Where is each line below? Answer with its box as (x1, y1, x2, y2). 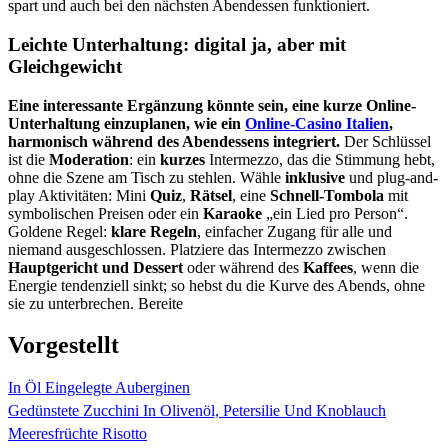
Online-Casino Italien (245, 114, 389, 132)
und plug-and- (345, 168, 438, 186)
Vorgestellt (8, 332, 119, 359)
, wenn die (353, 258, 419, 276)
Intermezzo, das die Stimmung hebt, (205, 150, 435, 168)
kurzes (160, 150, 205, 168)
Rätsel (190, 186, 232, 204)
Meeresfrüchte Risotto (8, 425, 147, 443)
